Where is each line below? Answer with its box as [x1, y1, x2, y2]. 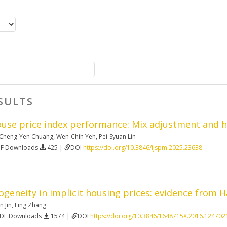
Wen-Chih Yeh [56, 132, 96, 141]
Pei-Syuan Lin [99, 132, 136, 141]
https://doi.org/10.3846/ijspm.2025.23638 [83, 143, 202, 152]
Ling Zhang [15, 200, 46, 209]
